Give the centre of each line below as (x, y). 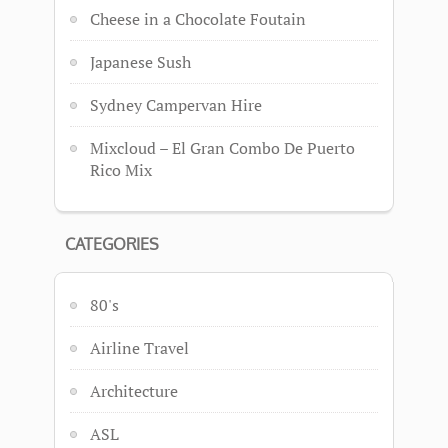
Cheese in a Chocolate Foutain (198, 19)
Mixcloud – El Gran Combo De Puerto (222, 148)
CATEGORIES (112, 244)
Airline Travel (139, 348)
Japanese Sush (140, 62)
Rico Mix (121, 170)
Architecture (134, 391)
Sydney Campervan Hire (176, 105)
